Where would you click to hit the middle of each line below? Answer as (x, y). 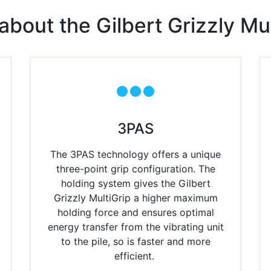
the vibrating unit (184, 227)
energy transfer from (96, 227)
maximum (195, 198)
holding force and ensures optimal (135, 213)
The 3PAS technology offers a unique (135, 155)
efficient (133, 256)
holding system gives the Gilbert (135, 184)
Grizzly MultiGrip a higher (113, 198)
